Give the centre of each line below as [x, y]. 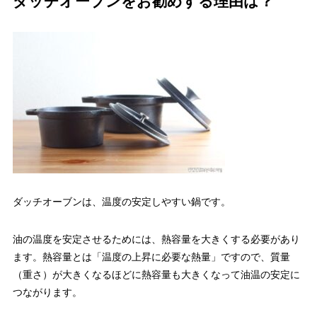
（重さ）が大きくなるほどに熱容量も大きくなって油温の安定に [156, 274]
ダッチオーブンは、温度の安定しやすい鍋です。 [121, 201]
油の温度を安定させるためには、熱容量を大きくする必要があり [156, 239]
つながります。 [47, 292]
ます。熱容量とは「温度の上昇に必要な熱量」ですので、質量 [151, 257]
